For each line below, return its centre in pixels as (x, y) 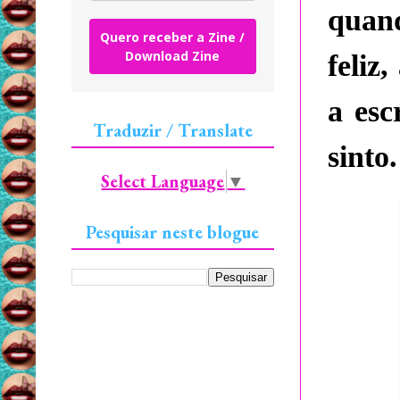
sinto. (362, 157)
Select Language (163, 181)
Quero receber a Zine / (173, 37)
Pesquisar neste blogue (173, 232)
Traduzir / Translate (173, 130)
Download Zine (173, 56)
